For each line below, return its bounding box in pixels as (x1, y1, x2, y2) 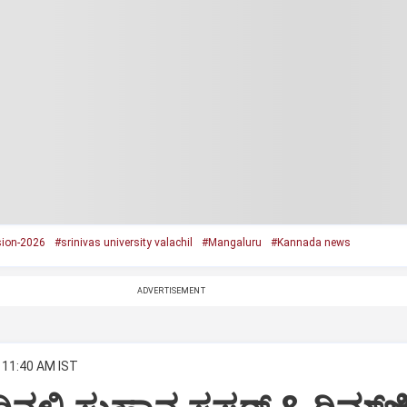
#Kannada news (270, 236, 351, 249)
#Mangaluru (201, 236, 262, 249)
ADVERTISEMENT (136, 286, 205, 295)
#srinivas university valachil (54, 236, 193, 249)
